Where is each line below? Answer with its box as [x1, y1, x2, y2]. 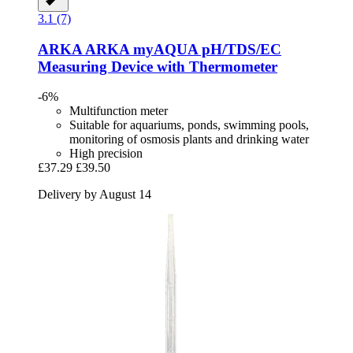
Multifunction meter [69, 104, 168, 118]
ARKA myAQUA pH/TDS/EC [82, 40, 281, 58]
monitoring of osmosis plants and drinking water [69, 132, 309, 147]
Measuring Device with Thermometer [38, 58, 277, 75]
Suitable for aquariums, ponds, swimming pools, [69, 118, 309, 132]
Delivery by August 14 [38, 188, 151, 202]
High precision [69, 147, 143, 161]
